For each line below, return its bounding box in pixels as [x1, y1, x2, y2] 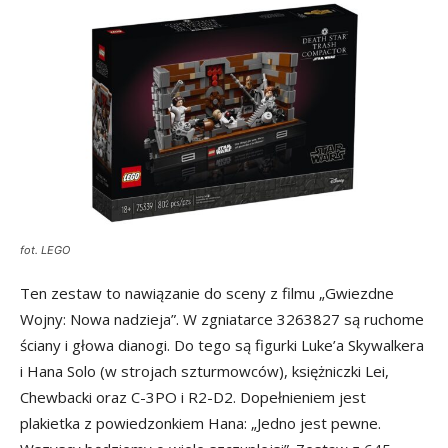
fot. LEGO [20, 243, 70, 258]
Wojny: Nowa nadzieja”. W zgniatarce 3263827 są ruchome [20, 309, 424, 330]
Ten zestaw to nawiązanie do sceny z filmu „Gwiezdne [20, 283, 394, 304]
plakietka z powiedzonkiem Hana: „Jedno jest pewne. [20, 413, 381, 434]
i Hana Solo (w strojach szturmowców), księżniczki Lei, [20, 361, 389, 382]
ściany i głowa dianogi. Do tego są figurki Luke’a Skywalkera [20, 335, 424, 356]
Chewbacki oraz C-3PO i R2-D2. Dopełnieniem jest [20, 387, 366, 408]
